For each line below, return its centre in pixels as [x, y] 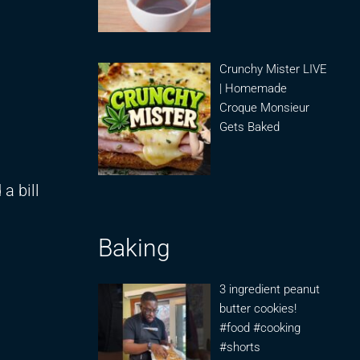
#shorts [240, 348]
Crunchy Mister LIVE [274, 69]
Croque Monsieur [265, 107]
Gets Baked [250, 127]
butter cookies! [258, 309]
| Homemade [254, 88]
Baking [134, 248]
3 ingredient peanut [270, 290]
